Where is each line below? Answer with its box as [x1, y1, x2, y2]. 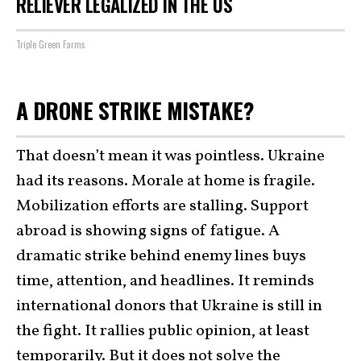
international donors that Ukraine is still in [16, 295, 322, 317]
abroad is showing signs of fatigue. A [16, 220, 280, 243]
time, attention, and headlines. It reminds [16, 270, 314, 293]
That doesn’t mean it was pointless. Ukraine [16, 145, 325, 168]
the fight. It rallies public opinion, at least [16, 320, 309, 342]
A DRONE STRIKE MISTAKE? [16, 93, 259, 127]
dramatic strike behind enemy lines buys [16, 245, 306, 268]
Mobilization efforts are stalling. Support [16, 195, 309, 218]
